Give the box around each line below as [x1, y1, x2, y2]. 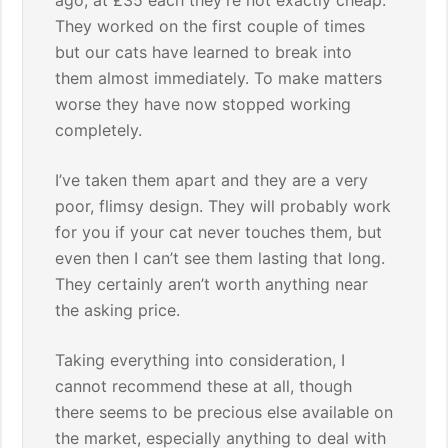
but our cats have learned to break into [55, 42, 353, 62]
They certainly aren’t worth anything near [55, 274, 369, 294]
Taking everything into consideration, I [55, 350, 346, 370]
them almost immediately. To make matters [55, 68, 383, 88]
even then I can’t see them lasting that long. [55, 248, 386, 268]
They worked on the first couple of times [55, 16, 366, 36]
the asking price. [55, 300, 181, 320]
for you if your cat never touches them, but [55, 222, 383, 242]
